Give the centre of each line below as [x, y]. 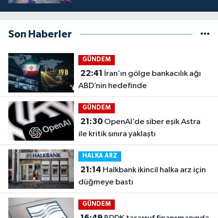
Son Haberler [40, 35]
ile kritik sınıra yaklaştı [117, 134]
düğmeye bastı [106, 182]
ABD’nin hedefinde [112, 86]
